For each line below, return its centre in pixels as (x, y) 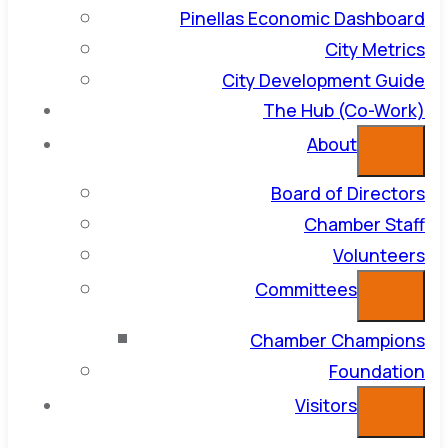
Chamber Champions (337, 340)
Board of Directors (348, 193)
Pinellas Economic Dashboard (302, 18)
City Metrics (375, 49)
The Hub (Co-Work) (344, 110)
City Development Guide (323, 80)
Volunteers (379, 255)
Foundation (377, 371)
